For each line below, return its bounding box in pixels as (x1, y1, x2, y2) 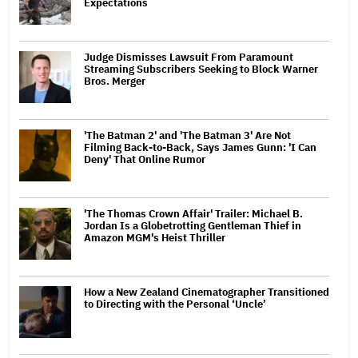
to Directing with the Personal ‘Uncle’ (84, 296, 266, 311)
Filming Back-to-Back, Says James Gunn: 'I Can (84, 140, 316, 154)
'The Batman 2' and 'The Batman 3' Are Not (84, 128, 291, 142)
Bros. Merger (84, 74, 145, 88)
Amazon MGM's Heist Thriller (84, 230, 225, 245)
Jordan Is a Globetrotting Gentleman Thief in (84, 218, 301, 233)
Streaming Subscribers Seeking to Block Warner (84, 62, 318, 76)
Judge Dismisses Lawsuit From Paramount (84, 50, 293, 64)
